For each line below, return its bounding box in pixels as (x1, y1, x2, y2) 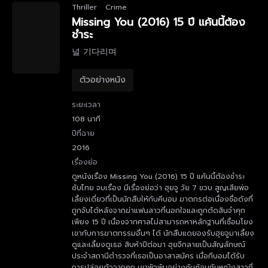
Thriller (72, 2, 97, 13)
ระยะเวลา (72, 99, 100, 110)
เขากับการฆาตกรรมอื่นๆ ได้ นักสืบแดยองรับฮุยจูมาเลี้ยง (72, 228, 254, 239)
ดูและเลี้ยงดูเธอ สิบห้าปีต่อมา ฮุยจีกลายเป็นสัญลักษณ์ (72, 239, 245, 250)
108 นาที (72, 114, 100, 124)
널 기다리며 (72, 45, 117, 58)
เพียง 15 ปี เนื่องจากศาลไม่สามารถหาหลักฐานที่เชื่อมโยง (72, 217, 253, 227)
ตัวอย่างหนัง (80, 74, 126, 86)
